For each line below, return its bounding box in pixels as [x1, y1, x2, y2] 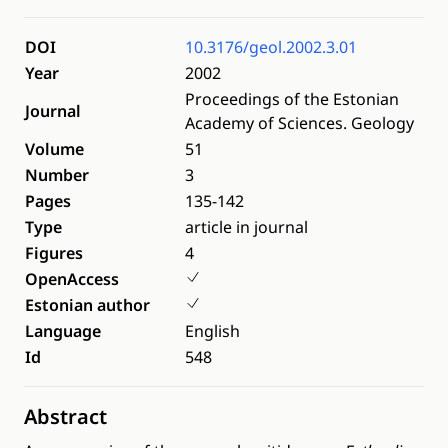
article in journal [185, 216, 308, 238]
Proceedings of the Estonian [185, 88, 399, 110]
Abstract [24, 403, 107, 430]
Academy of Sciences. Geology [185, 112, 414, 134]
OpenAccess [25, 268, 119, 290]
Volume [25, 138, 84, 160]
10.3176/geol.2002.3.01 [185, 36, 357, 58]
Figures [25, 242, 83, 264]
